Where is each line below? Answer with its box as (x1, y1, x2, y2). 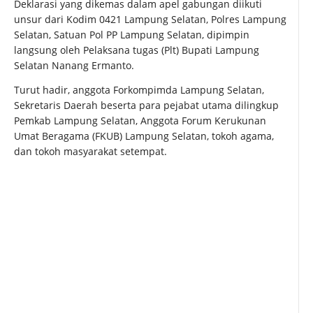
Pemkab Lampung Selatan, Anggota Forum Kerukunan (14, 114, 266, 128)
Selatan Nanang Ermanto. (14, 59, 134, 73)
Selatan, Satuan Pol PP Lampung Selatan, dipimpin (14, 28, 249, 42)
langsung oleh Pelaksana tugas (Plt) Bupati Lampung (14, 43, 259, 57)
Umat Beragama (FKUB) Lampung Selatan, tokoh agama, (14, 129, 274, 143)
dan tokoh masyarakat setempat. (14, 145, 167, 159)
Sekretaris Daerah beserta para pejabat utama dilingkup (14, 99, 279, 112)
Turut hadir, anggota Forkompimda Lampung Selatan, (14, 83, 264, 97)
